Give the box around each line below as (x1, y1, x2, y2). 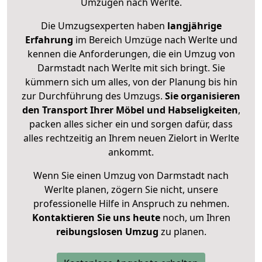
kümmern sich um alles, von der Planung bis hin (25, 75, 237, 89)
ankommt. (108, 146, 154, 159)
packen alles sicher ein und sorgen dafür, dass (29, 118, 233, 131)
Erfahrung (25, 33, 73, 47)
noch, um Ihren (160, 211, 230, 225)
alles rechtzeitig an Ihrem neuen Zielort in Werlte (23, 132, 239, 145)
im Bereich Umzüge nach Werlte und (73, 33, 237, 47)
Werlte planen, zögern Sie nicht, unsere (44, 183, 218, 196)
